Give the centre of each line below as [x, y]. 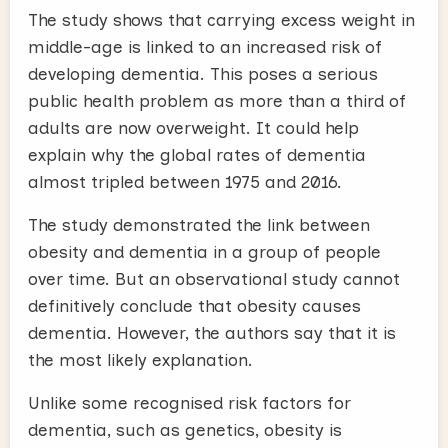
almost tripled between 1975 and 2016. [185, 182]
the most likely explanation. [140, 360]
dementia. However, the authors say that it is [212, 333]
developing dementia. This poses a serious [203, 74]
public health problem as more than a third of [217, 101]
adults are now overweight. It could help [193, 128]
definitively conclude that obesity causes [194, 306]
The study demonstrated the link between [199, 225]
